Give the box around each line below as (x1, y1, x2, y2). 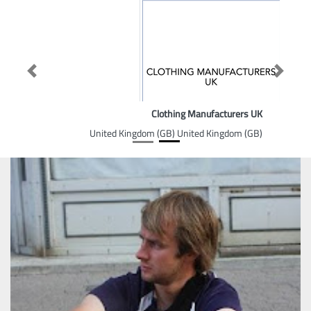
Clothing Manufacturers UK (151, 105, 262, 123)
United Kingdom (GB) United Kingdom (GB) (90, 124, 262, 142)
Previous (8, 68, 33, 81)
